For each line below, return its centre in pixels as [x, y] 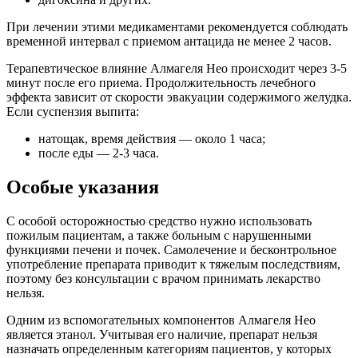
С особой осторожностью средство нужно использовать [159, 221]
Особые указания [83, 187]
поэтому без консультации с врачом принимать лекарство [163, 278]
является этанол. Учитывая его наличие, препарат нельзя [162, 334]
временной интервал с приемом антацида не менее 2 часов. [169, 42]
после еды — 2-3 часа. [99, 153]
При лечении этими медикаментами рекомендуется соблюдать [177, 27]
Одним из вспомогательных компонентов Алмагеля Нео [161, 320]
